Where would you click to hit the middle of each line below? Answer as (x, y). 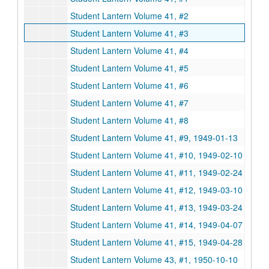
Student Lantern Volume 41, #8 (129, 120)
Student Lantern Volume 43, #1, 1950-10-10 (154, 259)
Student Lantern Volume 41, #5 (129, 68)
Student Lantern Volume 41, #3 (129, 33)
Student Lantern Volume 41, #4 (129, 50)
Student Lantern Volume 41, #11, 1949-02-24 (156, 172)
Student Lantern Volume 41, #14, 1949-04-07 (156, 225)
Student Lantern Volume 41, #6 (129, 85)
